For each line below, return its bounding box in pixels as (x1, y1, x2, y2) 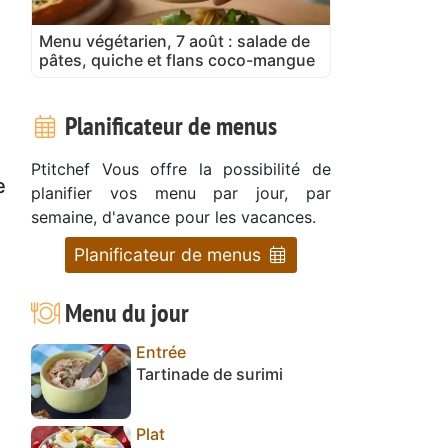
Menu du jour (59, 295, 189, 329)
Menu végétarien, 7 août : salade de (39, 30, 310, 51)
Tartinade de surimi (136, 363, 283, 384)
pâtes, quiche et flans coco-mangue (39, 49, 315, 70)
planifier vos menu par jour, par (31, 182, 331, 203)
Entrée (136, 341, 186, 362)
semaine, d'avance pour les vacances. (31, 206, 316, 227)
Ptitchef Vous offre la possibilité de (31, 158, 331, 179)
